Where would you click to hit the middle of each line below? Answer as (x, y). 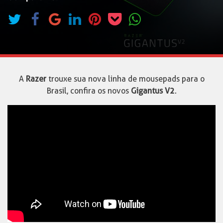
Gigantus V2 (153, 91)
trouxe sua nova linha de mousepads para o (125, 79)
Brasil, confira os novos (89, 91)
